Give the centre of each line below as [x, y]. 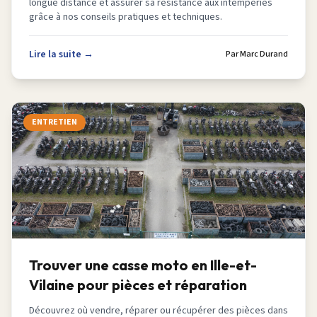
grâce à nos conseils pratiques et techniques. [126, 17]
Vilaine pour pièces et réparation [138, 285]
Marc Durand [264, 54]
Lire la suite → [61, 54]
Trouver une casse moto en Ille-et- [143, 265]
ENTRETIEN [54, 122]
